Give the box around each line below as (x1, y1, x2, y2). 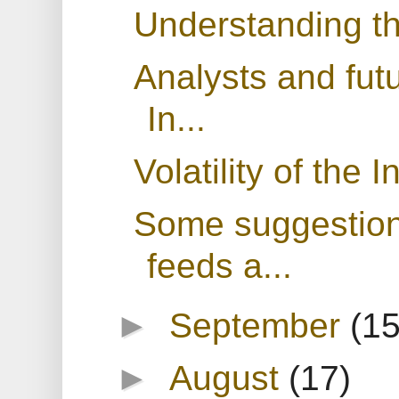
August (169, 357, 289, 397)
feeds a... (146, 245, 292, 285)
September (169, 305, 351, 345)
